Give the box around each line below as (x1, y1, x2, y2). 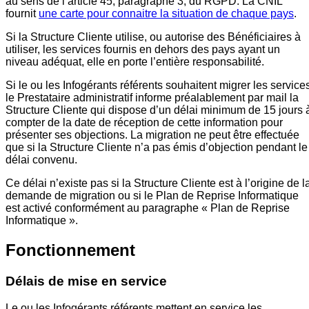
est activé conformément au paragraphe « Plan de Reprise (6, 202, 290, 215)
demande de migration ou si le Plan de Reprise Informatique (6, 190, 299, 202)
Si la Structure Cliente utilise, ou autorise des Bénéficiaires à (6, 31, 301, 43)
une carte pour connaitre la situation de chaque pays (39, 8, 294, 20)
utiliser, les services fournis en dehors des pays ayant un (6, 43, 280, 56)
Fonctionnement (6, 241, 135, 260)
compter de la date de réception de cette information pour (6, 117, 283, 129)
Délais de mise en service (6, 273, 167, 288)
